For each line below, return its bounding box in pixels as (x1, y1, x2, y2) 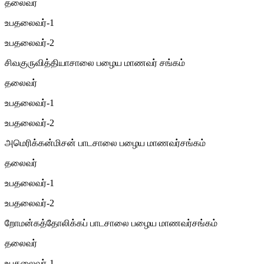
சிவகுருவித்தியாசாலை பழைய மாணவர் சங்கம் (5, 57, 185, 68)
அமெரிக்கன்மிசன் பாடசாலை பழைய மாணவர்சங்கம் (5, 137, 206, 148)
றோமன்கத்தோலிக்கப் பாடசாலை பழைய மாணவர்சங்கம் (5, 217, 217, 228)
